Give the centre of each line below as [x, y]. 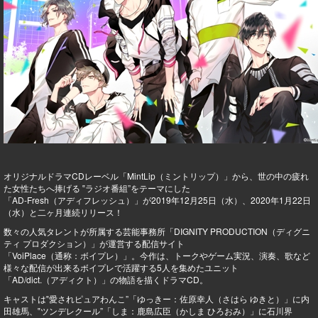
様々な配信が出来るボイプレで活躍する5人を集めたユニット [121, 268]
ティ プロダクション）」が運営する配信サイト [94, 243]
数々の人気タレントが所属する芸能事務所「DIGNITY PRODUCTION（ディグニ [157, 231]
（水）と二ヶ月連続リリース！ [63, 212]
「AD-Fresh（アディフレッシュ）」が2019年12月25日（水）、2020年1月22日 [157, 200]
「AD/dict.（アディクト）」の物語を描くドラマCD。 [106, 280]
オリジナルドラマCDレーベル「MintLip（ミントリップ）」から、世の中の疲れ [156, 176]
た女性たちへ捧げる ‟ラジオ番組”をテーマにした [97, 188]
